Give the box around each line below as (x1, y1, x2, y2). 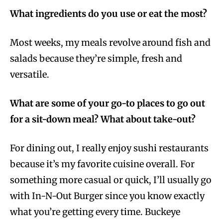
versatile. (10, 69, 49, 81)
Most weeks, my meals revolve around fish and (10, 37, 211, 49)
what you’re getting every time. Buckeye (10, 206, 180, 218)
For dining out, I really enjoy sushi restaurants (10, 142, 209, 154)
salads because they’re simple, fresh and (10, 53, 182, 65)
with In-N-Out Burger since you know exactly (10, 190, 205, 202)
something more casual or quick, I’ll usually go (10, 174, 212, 186)
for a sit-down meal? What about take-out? (10, 113, 196, 125)
